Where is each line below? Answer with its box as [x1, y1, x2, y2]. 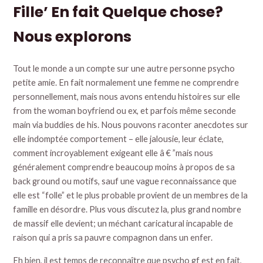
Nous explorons [13, 26, 132, 48]
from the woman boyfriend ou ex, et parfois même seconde [13, 106, 237, 116]
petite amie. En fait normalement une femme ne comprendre [13, 77, 240, 88]
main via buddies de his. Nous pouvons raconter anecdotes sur [13, 120, 249, 130]
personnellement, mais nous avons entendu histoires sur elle [13, 92, 241, 102]
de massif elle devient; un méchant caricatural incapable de [13, 218, 234, 229]
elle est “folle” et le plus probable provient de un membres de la [13, 190, 248, 201]
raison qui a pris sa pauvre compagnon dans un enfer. [13, 232, 213, 243]
